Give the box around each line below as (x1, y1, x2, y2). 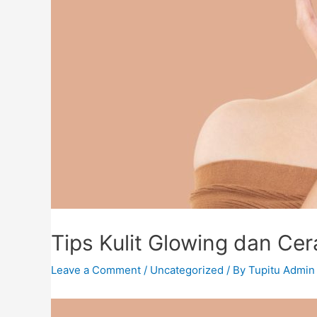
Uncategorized (150, 263, 224, 277)
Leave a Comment (51, 263, 141, 277)
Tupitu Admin (248, 263, 315, 277)
